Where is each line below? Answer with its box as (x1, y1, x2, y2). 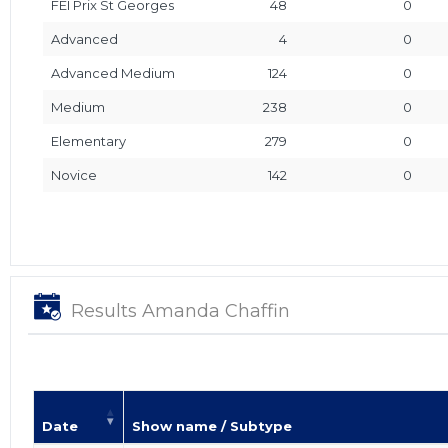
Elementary (51, 132, 126, 149)
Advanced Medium (51, 64, 175, 81)
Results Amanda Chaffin (71, 299, 290, 322)
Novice (51, 166, 97, 183)
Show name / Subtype (132, 417, 292, 434)
